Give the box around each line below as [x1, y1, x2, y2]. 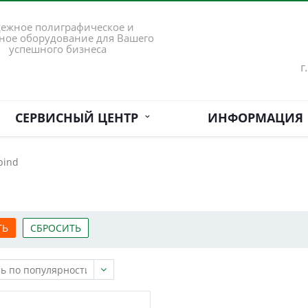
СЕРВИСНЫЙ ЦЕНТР [14, 109, 145, 126]
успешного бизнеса [9, 42, 107, 56]
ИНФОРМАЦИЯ [207, 109, 303, 126]
